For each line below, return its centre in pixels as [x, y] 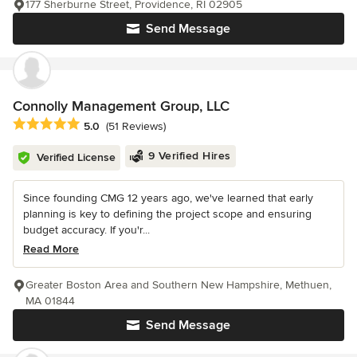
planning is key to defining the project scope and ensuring [167, 214]
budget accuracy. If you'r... [86, 230]
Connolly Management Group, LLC [121, 106]
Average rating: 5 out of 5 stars [97, 125]
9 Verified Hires [189, 156]
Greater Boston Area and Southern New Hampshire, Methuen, [178, 285]
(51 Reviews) [136, 126]
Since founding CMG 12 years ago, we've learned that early [168, 198]
